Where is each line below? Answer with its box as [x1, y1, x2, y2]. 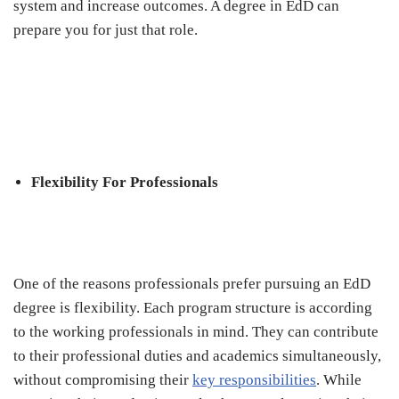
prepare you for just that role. [13, 21, 201, 39]
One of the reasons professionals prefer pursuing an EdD [13, 275, 370, 293]
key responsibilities [192, 371, 316, 389]
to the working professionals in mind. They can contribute [13, 323, 379, 341]
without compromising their [13, 371, 192, 389]
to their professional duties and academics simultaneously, [13, 347, 381, 365]
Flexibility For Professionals [31, 174, 218, 191]
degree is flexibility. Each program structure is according [13, 299, 372, 317]
